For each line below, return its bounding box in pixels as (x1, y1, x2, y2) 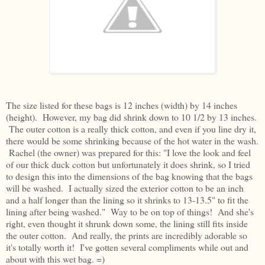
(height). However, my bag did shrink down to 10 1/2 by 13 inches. (6, 111, 257, 124)
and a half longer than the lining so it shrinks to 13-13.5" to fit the (6, 193, 248, 206)
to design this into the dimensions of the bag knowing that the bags (6, 170, 253, 183)
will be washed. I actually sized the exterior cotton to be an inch (6, 182, 244, 195)
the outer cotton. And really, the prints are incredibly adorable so (6, 229, 247, 242)
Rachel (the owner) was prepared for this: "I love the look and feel (6, 146, 251, 159)
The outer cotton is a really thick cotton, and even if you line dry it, (6, 122, 256, 135)
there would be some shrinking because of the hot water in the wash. (6, 134, 258, 147)
